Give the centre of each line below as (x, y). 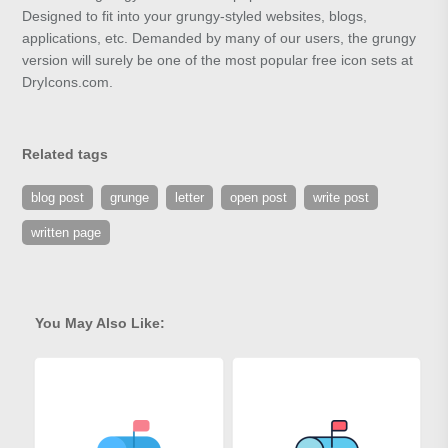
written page (66, 233)
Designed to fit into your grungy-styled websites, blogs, (195, 16)
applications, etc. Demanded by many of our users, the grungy (219, 38)
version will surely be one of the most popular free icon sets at (218, 60)
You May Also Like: (100, 323)
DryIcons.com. (68, 82)
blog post (58, 198)
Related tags (65, 154)
